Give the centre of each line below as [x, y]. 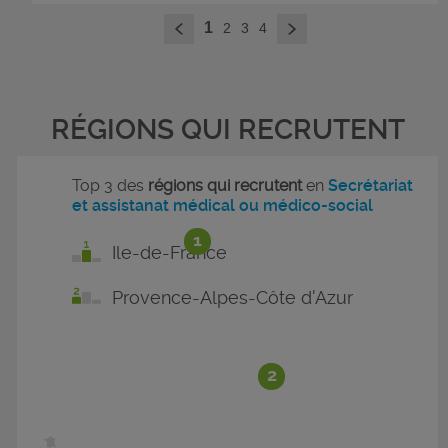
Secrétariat [371, 185]
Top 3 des [110, 185]
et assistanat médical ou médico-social [223, 205]
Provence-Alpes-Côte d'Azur [233, 297]
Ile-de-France [170, 252]
